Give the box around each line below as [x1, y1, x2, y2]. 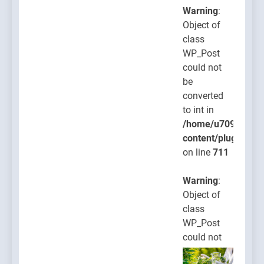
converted [183, 90, 223, 101]
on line [183, 146, 213, 158]
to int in [183, 104, 214, 115]
